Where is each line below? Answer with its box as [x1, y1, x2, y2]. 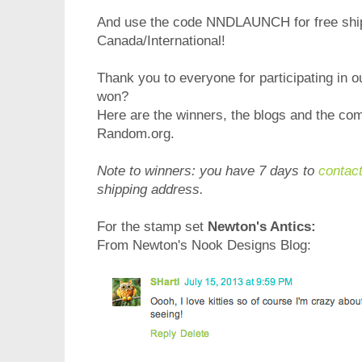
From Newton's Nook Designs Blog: [97, 238, 311, 254]
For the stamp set [97, 219, 208, 235]
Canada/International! [97, 33, 225, 49]
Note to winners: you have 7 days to [97, 163, 318, 179]
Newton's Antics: [208, 219, 316, 235]
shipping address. [97, 182, 204, 198]
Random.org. [97, 126, 175, 142]
